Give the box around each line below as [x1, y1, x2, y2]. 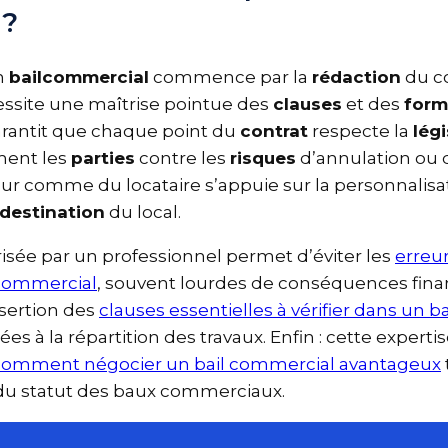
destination [7, 201, 113, 222]
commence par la [157, 66, 320, 87]
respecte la [316, 120, 421, 141]
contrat [248, 120, 316, 141]
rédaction [320, 66, 409, 87]
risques [238, 147, 304, 168]
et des [350, 93, 412, 114]
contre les [143, 147, 238, 168]
